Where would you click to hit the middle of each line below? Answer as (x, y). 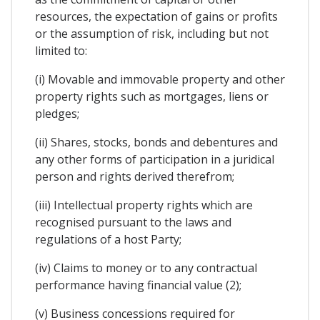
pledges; (57, 113)
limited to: (61, 50)
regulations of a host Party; (108, 239)
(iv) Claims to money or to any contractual (146, 267)
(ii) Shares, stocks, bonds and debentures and (156, 142)
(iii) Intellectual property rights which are (144, 205)
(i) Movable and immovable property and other (160, 79)
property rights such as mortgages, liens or (152, 96)
